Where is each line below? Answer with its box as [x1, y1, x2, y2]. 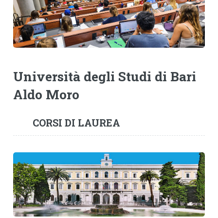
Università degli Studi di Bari [13, 68, 196, 85]
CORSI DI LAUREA [32, 116, 120, 129]
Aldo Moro [13, 86, 79, 103]
